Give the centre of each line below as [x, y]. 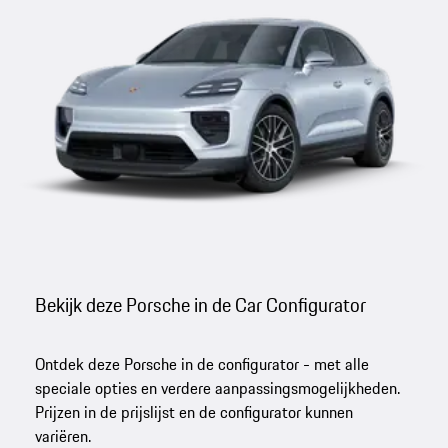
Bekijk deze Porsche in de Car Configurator [201, 304]
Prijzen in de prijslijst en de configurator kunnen [194, 411]
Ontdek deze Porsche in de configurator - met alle [202, 363]
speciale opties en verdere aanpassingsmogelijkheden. [218, 387]
